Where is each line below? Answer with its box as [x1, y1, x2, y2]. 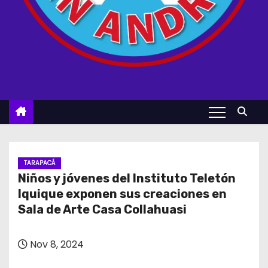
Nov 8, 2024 [28, 237, 84, 251]
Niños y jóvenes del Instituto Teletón [18, 171, 236, 185]
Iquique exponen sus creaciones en [18, 187, 227, 201]
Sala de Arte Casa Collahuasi [18, 202, 187, 217]
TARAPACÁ [24, 159, 55, 167]
